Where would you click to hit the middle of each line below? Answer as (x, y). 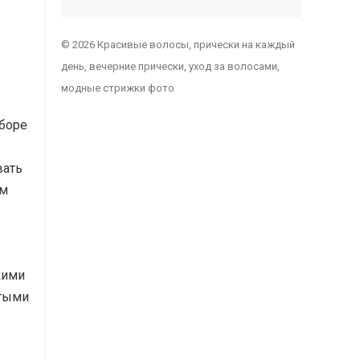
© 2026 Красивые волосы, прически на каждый (178, 45)
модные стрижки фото (118, 88)
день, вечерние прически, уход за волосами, (170, 66)
